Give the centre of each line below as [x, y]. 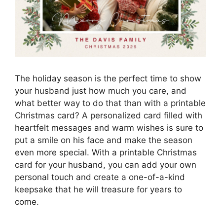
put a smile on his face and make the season [104, 140]
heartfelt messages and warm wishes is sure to [109, 128]
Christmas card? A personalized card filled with [109, 116]
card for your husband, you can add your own [106, 165]
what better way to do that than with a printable [110, 103]
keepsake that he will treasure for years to [98, 190]
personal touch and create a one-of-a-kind [100, 177]
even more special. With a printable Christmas [106, 153]
